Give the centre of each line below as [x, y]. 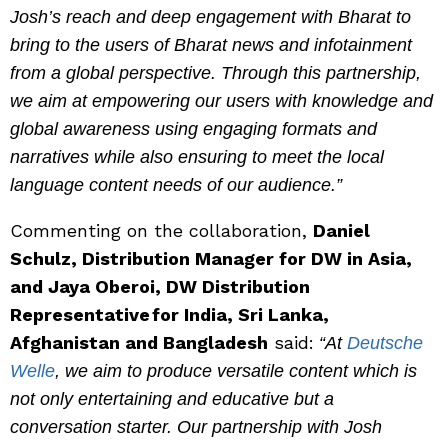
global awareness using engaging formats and [193, 129]
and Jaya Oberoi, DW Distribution [160, 287]
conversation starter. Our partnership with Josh [196, 427]
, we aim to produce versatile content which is [236, 371]
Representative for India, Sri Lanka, [169, 315]
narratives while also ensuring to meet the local [197, 157]
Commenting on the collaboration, [161, 231]
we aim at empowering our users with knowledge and [221, 101]
